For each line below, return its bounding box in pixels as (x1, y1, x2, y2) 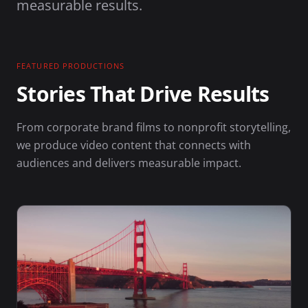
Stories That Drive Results (16, 82, 269, 107)
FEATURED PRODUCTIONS (16, 60, 124, 71)
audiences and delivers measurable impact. (16, 155, 241, 170)
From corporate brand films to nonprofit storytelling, (16, 120, 291, 135)
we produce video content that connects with (16, 137, 251, 153)
